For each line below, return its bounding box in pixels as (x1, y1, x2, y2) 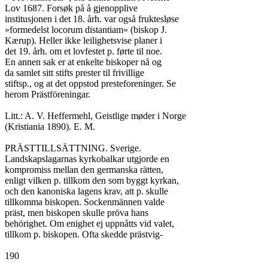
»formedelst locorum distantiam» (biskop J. (5, 25, 167, 35)
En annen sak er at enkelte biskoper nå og (5, 57, 162, 67)
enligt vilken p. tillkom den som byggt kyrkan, (5, 175, 179, 185)
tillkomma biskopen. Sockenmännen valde (5, 197, 165, 207)
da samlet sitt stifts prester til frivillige (5, 68, 144, 78)
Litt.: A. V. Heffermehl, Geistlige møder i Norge (5, 111, 186, 121)
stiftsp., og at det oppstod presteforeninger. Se (5, 78, 176, 89)
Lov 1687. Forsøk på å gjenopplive (5, 3, 138, 13)
